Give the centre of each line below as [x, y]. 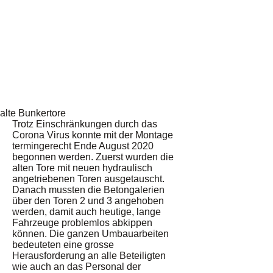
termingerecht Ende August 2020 [83, 146]
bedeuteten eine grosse [63, 245]
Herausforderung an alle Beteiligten [89, 256]
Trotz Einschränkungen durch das [85, 124]
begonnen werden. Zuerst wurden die [93, 157]
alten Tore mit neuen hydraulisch [82, 168]
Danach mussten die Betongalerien [88, 190]
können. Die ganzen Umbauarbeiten [90, 234]
